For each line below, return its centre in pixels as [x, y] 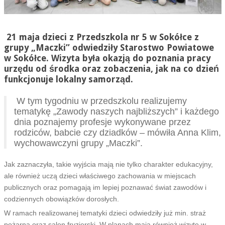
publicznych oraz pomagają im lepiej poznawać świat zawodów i [105, 187]
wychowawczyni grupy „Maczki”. [78, 143]
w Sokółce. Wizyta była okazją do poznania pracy [107, 58]
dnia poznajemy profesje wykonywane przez [102, 122]
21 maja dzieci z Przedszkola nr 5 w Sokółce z [101, 37]
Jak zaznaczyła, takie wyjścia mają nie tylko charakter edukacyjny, [108, 164]
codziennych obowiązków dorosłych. [61, 199]
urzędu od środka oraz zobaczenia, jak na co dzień [111, 69]
